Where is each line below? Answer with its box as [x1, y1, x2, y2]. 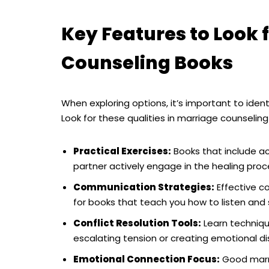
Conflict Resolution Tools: [73, 217, 201, 230]
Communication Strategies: [73, 181, 214, 194]
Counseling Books [61, 50, 233, 76]
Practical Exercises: [73, 145, 171, 158]
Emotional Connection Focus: [73, 253, 220, 266]
